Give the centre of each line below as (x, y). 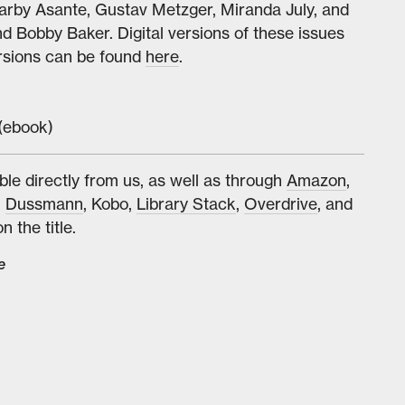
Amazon (316, 180)
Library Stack (186, 203)
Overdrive (280, 203)
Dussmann (44, 203)
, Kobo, (109, 203)
